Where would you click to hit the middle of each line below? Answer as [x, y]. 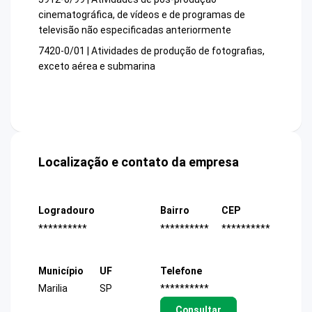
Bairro [175, 211]
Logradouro [67, 211]
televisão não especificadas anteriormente [135, 30]
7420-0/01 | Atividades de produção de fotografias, [151, 51]
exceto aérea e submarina [97, 67]
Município [61, 271]
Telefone [181, 271]
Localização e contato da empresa [139, 162]
